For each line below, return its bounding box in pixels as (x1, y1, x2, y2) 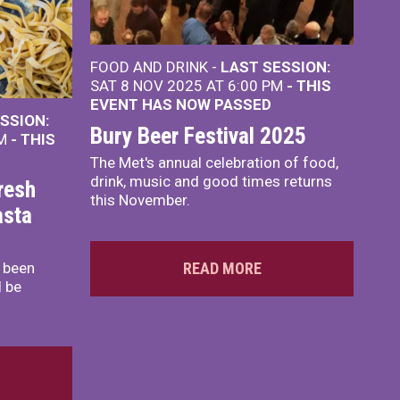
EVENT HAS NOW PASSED (90, 96, 271, 114)
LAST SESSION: (221, 58, 330, 77)
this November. (90, 191, 190, 210)
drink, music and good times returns (90, 172, 332, 191)
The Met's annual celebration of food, (90, 154, 338, 172)
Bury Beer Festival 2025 (90, 122, 306, 150)
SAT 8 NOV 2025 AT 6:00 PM (90, 77, 287, 96)
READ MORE (182, 259, 262, 279)
